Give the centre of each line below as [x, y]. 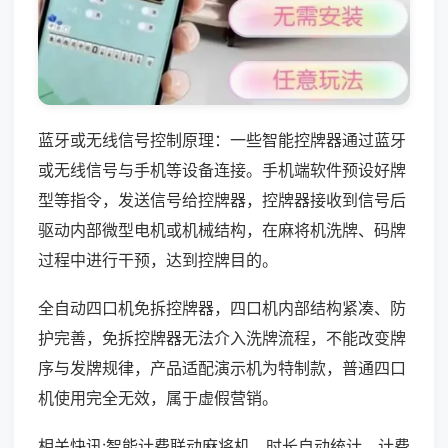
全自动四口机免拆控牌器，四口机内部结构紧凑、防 [222, 307]
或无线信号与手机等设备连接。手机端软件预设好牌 [222, 169]
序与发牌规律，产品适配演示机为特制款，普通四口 [222, 367]
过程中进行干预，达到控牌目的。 [158, 259]
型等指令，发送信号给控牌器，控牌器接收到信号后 [222, 199]
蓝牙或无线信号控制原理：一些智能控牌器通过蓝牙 [222, 139]
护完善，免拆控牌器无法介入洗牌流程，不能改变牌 [222, 337]
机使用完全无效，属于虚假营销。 [158, 397]
